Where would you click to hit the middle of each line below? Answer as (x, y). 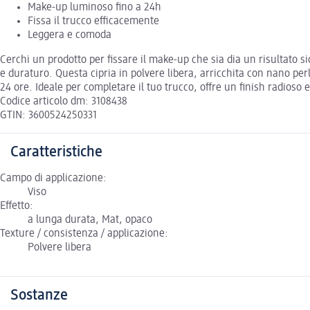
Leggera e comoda (70, 35)
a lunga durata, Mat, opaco (90, 220)
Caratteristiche (56, 152)
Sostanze (39, 295)
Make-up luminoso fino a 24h (94, 7)
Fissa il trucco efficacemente (93, 21)
